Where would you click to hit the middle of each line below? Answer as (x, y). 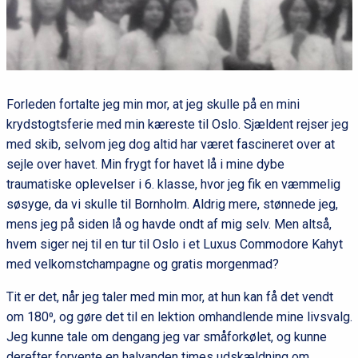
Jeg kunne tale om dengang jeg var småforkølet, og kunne (166, 337)
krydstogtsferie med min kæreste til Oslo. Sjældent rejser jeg (177, 125)
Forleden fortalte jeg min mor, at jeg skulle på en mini (153, 105)
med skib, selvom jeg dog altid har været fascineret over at (170, 145)
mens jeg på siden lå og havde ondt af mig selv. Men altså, (169, 225)
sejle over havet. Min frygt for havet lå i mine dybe (145, 165)
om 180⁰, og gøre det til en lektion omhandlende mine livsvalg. (179, 317)
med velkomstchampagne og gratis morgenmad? (142, 265)
